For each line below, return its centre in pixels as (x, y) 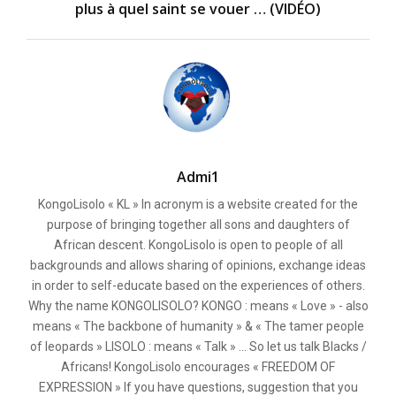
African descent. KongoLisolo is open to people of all (198, 244)
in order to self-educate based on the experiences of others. (198, 285)
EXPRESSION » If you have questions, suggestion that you (198, 387)
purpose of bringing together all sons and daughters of (198, 224)
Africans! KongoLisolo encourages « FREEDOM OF (198, 366)
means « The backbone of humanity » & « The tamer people (198, 326)
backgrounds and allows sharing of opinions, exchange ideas (198, 265)
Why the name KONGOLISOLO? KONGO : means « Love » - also (198, 305)
